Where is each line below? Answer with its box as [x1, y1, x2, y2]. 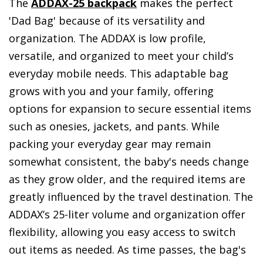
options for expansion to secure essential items [9, 102, 251, 116]
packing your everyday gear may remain [9, 137, 211, 151]
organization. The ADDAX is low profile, [9, 31, 206, 46]
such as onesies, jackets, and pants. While [9, 119, 220, 134]
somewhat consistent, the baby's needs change [9, 154, 249, 169]
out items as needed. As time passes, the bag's [9, 242, 246, 257]
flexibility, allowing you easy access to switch [9, 225, 235, 240]
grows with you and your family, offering [9, 84, 214, 99]
